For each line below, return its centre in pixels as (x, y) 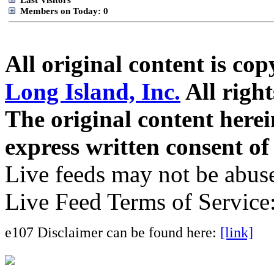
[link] (237, 232)
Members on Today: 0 (63, 11)
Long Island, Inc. (93, 91)
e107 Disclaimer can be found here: (113, 232)
